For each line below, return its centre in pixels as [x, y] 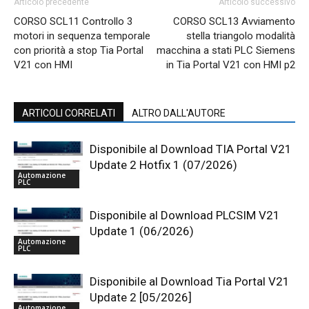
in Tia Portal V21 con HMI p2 [231, 64]
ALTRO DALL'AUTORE [179, 113]
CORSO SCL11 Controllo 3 [73, 21]
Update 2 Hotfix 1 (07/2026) [163, 165]
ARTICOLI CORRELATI [69, 113]
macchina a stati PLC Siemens [226, 50]
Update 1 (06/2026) [142, 231]
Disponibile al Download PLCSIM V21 [185, 215]
